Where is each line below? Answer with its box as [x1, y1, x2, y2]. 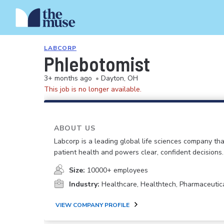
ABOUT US [54, 123, 95, 133]
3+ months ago [44, 73, 92, 83]
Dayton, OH [101, 73, 138, 83]
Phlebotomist [44, 51, 150, 75]
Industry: [69, 179, 99, 189]
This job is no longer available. [44, 84, 141, 94]
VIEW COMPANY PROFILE [55, 200, 129, 209]
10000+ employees [87, 165, 148, 175]
